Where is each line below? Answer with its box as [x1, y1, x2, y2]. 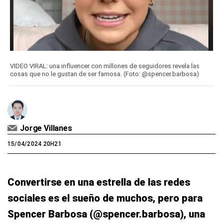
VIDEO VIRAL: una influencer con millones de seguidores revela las [10, 62, 200, 70]
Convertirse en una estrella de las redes [7, 176, 190, 188]
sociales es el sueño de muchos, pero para [7, 192, 203, 204]
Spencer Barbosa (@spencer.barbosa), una [7, 208, 205, 220]
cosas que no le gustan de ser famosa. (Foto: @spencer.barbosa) [10, 70, 199, 78]
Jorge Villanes [20, 123, 72, 133]
